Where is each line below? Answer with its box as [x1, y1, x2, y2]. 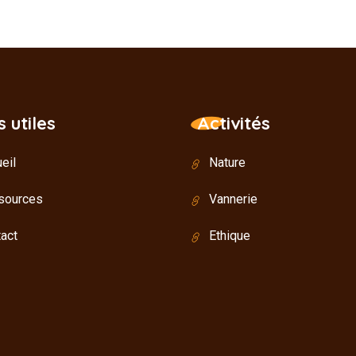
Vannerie [209, 192, 257, 207]
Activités [197, 112, 270, 135]
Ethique [209, 228, 250, 244]
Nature [209, 155, 246, 171]
